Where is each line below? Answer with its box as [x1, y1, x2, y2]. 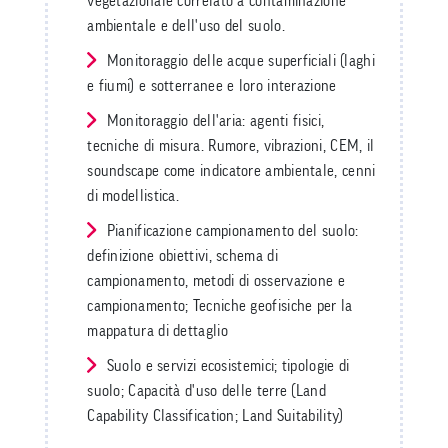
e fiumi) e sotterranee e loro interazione [87, 78, 337, 95]
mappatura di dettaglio [87, 323, 228, 340]
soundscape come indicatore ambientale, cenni [87, 163, 376, 180]
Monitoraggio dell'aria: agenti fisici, [106, 113, 325, 130]
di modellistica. [87, 188, 180, 205]
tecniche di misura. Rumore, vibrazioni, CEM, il [87, 138, 375, 155]
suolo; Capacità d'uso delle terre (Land [87, 383, 326, 400]
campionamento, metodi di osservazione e [87, 273, 345, 290]
